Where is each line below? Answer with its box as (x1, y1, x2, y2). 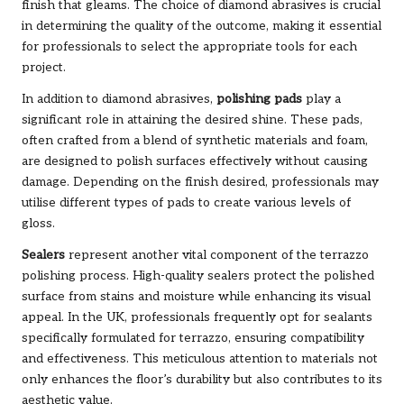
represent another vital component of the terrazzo (65, 247, 369, 262)
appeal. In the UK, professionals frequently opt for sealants (22, 309, 372, 325)
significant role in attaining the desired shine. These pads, (22, 112, 363, 127)
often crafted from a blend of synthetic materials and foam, (22, 133, 368, 148)
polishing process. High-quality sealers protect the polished (22, 268, 374, 283)
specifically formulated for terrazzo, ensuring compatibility (22, 330, 364, 345)
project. (22, 60, 66, 75)
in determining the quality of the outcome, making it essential (22, 18, 381, 33)
